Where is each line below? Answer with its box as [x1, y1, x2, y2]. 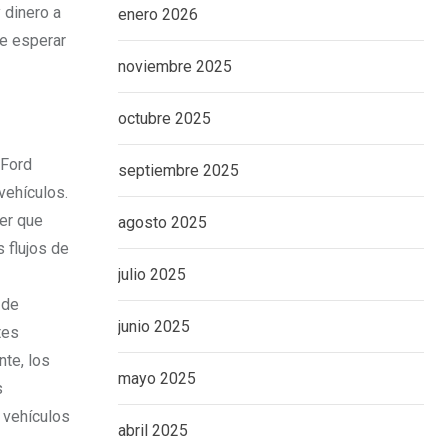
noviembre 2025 [118, 57, 232, 76]
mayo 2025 [118, 369, 196, 388]
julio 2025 [118, 265, 186, 284]
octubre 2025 [118, 109, 211, 128]
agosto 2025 [118, 213, 207, 232]
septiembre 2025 [118, 161, 239, 180]
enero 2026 [118, 5, 198, 24]
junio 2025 [118, 317, 190, 336]
